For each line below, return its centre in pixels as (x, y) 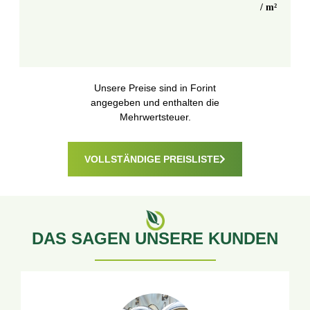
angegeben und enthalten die (155, 103)
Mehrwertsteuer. (155, 117)
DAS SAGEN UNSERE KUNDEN (155, 238)
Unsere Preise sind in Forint (155, 88)
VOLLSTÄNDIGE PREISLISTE (152, 159)
